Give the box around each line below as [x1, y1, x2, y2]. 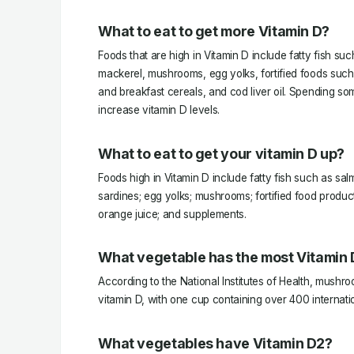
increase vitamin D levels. [98, 104, 220, 117]
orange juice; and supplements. [98, 207, 247, 220]
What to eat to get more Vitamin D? [98, 23, 330, 40]
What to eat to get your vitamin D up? [98, 145, 345, 162]
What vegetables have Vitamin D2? [98, 334, 333, 352]
